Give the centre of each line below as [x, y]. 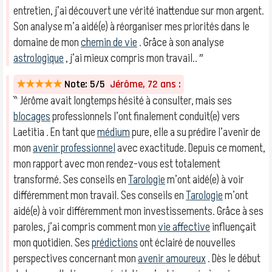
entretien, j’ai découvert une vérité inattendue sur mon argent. [139, 11]
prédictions [115, 243]
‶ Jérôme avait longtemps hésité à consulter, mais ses [123, 101]
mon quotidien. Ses [53, 243]
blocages [32, 117]
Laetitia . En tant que [55, 132]
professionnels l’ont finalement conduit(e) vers [145, 117]
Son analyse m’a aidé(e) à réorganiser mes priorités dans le [131, 27]
